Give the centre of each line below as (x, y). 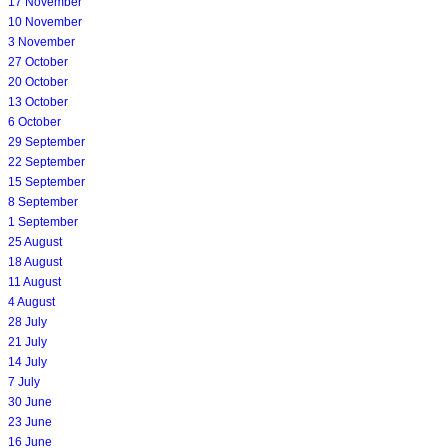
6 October (34, 122)
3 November (41, 42)
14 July (27, 362)
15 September (46, 182)
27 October (38, 62)
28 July (27, 322)
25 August (35, 242)
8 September (43, 202)
